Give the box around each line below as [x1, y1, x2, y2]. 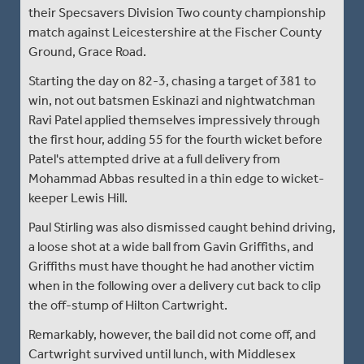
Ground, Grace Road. [28, 43, 146, 59]
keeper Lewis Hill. [28, 189, 128, 206]
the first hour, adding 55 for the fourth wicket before [28, 131, 323, 147]
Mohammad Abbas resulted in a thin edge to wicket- [28, 170, 324, 186]
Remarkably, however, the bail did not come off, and [28, 326, 316, 342]
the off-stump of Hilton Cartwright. [28, 297, 227, 313]
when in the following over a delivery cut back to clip [28, 277, 321, 293]
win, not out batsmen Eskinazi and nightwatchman [28, 92, 315, 108]
